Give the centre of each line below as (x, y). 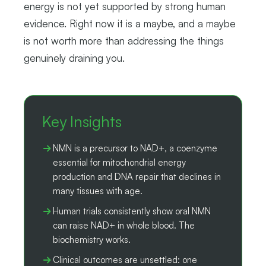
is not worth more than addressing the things (124, 40)
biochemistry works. (92, 239)
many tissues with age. (98, 191)
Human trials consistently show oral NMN (132, 211)
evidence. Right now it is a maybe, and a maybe (130, 23)
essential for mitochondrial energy (119, 162)
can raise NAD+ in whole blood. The (124, 225)
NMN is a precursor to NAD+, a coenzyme (135, 148)
